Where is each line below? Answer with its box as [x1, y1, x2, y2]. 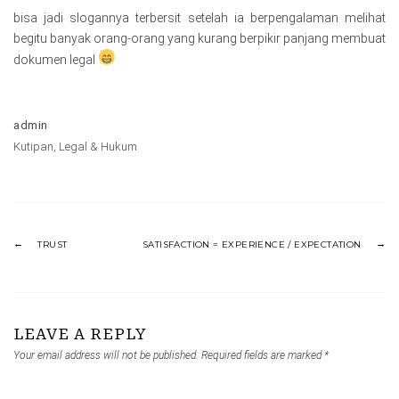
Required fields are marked [201, 348, 324, 362]
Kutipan [13, 139, 53, 153]
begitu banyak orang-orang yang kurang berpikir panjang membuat [13, 31, 386, 45]
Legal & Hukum [59, 139, 137, 153]
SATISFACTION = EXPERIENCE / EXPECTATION [142, 238, 362, 250]
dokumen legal [13, 52, 98, 67]
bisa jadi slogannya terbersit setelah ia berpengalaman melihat [13, 11, 386, 25]
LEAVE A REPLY [13, 324, 147, 343]
